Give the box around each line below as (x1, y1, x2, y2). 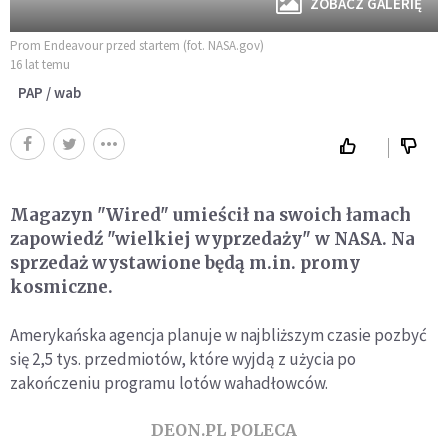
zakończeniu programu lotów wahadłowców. (10, 372, 328, 394)
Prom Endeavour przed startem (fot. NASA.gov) (10, 37, 264, 54)
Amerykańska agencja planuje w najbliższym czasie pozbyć (10, 324, 427, 346)
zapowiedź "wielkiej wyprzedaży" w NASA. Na (10, 228, 415, 250)
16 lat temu (10, 56, 70, 73)
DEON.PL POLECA (151, 420, 297, 440)
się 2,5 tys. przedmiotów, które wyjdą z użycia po (10, 348, 356, 370)
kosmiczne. (10, 276, 113, 298)
